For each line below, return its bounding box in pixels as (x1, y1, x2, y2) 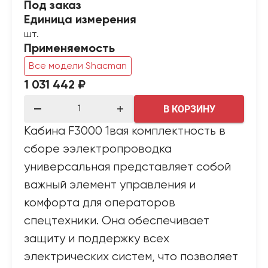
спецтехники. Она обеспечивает (24, 215, 209, 227)
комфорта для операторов (24, 197, 175, 209)
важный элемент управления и (24, 179, 196, 191)
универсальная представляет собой (24, 161, 231, 173)
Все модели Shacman (29, 61, 127, 71)
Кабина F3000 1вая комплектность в (24, 125, 226, 138)
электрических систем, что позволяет (24, 251, 238, 263)
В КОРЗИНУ (163, 103, 216, 115)
